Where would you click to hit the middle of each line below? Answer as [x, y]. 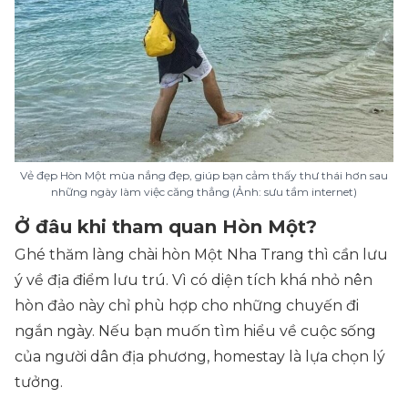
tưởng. [39, 382]
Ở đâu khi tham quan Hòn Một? [166, 226]
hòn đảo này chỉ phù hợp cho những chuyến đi [187, 305]
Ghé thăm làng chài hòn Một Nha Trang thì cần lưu [201, 254]
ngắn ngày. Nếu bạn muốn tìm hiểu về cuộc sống [195, 331]
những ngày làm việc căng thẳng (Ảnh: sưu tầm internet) [204, 191]
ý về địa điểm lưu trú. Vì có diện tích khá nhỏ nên [194, 280]
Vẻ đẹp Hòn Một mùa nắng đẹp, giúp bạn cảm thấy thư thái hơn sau [204, 175]
